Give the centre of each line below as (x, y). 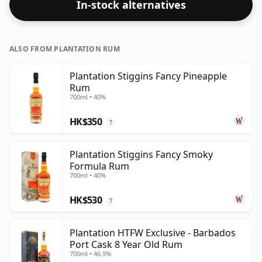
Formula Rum (99, 166)
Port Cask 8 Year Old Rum (126, 245)
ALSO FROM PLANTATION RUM (65, 49)
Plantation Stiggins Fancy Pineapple (148, 76)
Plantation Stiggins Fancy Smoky (141, 155)
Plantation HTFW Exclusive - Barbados (153, 233)
